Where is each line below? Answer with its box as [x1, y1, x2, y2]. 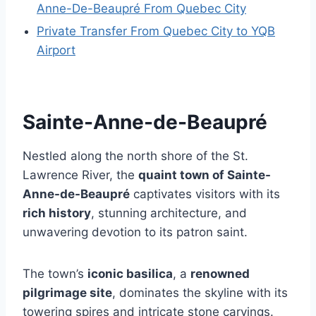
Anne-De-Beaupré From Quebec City [37, 1, 246, 16]
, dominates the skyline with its [112, 286, 288, 300]
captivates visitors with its [130, 187, 280, 202]
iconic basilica [87, 267, 173, 281]
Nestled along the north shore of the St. [23, 149, 248, 164]
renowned [190, 267, 250, 281]
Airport [37, 43, 75, 58]
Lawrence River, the [23, 168, 138, 183]
